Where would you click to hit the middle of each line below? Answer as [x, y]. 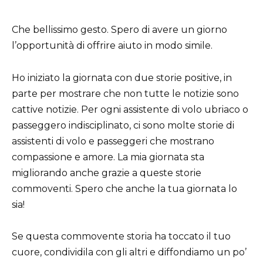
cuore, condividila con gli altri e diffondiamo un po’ [129, 252]
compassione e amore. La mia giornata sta [108, 157]
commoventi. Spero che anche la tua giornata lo [124, 188]
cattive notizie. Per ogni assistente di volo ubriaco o [130, 109]
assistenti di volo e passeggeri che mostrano [113, 141]
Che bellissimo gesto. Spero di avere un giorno [119, 30]
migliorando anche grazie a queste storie [107, 173]
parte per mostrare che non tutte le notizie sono [125, 93]
